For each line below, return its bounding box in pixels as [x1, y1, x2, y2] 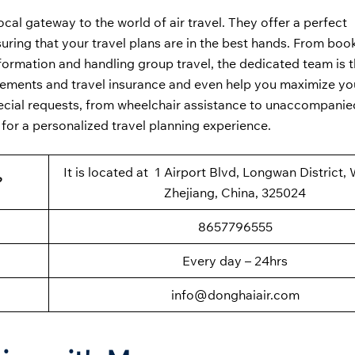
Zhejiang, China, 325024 [164, 185, 306, 201]
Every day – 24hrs [182, 253, 288, 269]
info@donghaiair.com [170, 287, 300, 303]
